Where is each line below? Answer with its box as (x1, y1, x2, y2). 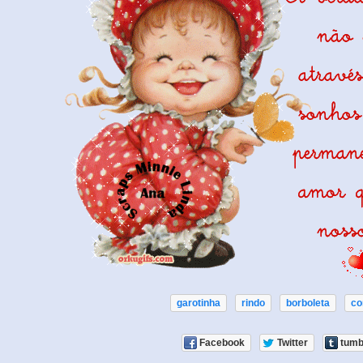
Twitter (276, 337, 308, 349)
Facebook (199, 337, 245, 349)
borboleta (286, 297, 330, 310)
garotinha (177, 297, 220, 310)
